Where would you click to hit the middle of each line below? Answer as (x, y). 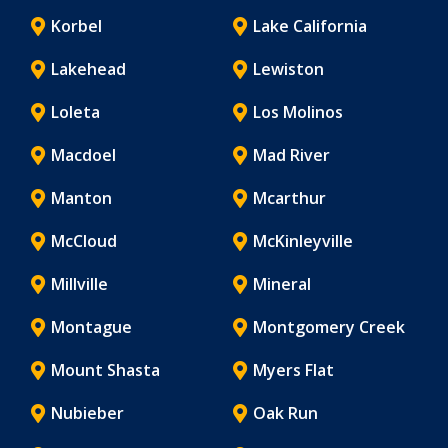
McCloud (84, 240)
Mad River (291, 154)
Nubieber (87, 412)
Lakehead (88, 68)
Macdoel (83, 154)
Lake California (309, 25)
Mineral (281, 283)
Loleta (75, 111)
